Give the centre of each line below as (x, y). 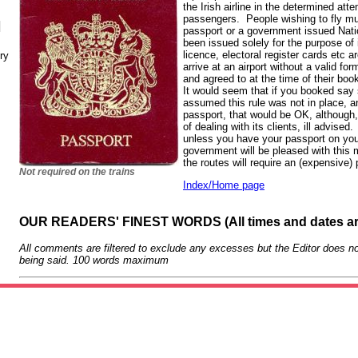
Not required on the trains (77, 171)
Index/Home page (224, 185)
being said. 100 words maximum (94, 261)
